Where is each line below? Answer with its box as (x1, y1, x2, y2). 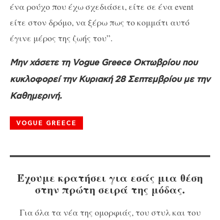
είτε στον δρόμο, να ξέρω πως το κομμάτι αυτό (10, 16, 190, 28)
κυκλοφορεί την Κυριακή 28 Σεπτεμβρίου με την (10, 74, 210, 85)
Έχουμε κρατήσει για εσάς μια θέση (17, 169, 203, 186)
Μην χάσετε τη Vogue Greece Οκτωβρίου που (10, 57, 197, 69)
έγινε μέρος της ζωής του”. (10, 31, 112, 44)
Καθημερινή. (10, 91, 62, 102)
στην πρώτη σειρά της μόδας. (35, 181, 185, 198)
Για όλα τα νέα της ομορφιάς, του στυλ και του (19, 206, 201, 218)
